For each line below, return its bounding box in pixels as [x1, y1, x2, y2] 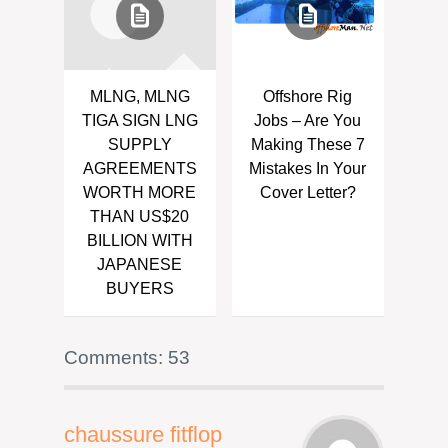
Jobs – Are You [254, 112, 362, 129]
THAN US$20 [90, 208, 190, 225]
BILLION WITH [86, 232, 193, 249]
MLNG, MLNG [89, 88, 190, 105]
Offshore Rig [263, 88, 353, 105]
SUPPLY [107, 136, 172, 153]
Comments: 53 [64, 347, 190, 368]
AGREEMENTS [82, 160, 197, 177]
